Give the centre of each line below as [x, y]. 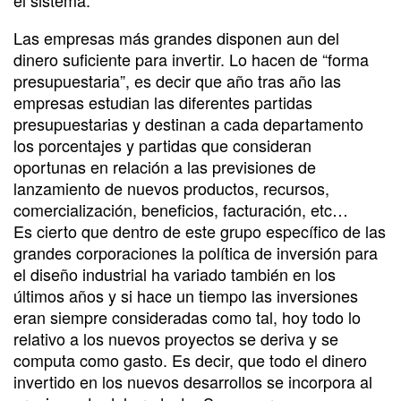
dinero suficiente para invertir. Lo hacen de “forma [191, 59]
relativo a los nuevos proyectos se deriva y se [176, 338]
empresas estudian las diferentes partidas [163, 102]
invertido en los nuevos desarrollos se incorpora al [193, 381]
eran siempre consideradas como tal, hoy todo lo [187, 316]
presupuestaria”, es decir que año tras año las [177, 80]
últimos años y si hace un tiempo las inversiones [186, 295]
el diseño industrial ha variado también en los [175, 273]
